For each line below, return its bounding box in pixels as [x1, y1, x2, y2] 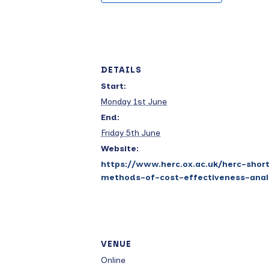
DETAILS [101, 65, 142, 76]
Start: [101, 81, 126, 92]
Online [101, 255, 125, 266]
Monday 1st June [101, 97, 167, 107]
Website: [101, 144, 139, 154]
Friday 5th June [101, 128, 160, 139]
